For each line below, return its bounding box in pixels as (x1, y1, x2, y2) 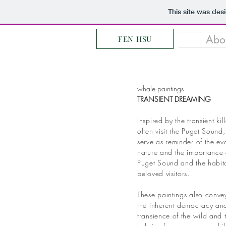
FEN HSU (118, 34, 152, 44)
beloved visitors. (137, 168, 190, 178)
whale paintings (137, 84, 184, 93)
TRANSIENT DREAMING (137, 94, 211, 104)
